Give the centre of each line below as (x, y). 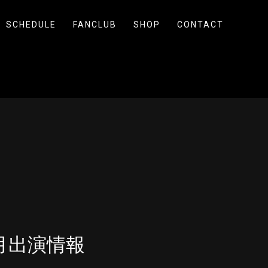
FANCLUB (95, 25)
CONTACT (200, 25)
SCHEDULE (31, 25)
